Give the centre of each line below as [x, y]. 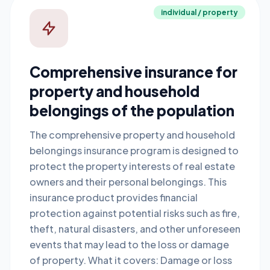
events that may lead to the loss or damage [129, 244]
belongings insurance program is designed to [134, 150]
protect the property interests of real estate [132, 166]
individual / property [199, 12]
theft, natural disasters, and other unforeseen [135, 229]
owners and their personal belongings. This [128, 182]
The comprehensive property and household [132, 135]
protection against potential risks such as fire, [135, 213]
